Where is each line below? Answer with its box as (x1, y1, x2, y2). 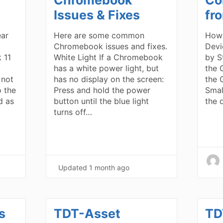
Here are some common (54, 30, 145, 40)
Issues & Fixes (54, 7, 140, 22)
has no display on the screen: (54, 74, 164, 84)
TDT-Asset (54, 206, 121, 221)
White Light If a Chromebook (54, 52, 163, 62)
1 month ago (89, 163, 130, 172)
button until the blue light (54, 96, 149, 106)
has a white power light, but (54, 63, 159, 73)
